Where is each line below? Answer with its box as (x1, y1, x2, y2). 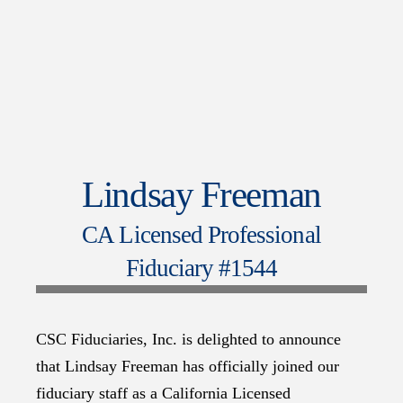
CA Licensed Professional (82, 220, 321, 248)
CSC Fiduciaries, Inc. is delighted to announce (36, 329, 341, 348)
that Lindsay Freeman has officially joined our (36, 356, 339, 375)
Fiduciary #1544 (125, 254, 278, 282)
